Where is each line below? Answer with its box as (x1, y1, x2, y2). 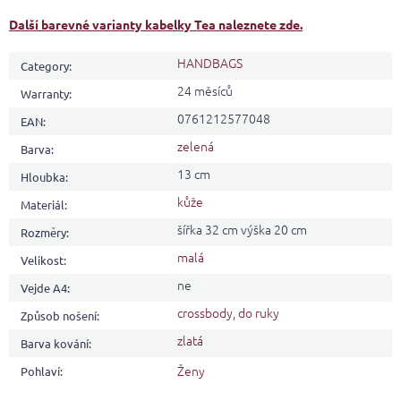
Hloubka (21, 169, 65, 185)
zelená (177, 137, 214, 156)
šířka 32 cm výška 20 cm (177, 220, 307, 239)
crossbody (177, 303, 233, 322)
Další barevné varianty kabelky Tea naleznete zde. (9, 16, 303, 33)
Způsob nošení (21, 308, 97, 324)
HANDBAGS (177, 54, 243, 73)
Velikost (21, 252, 64, 269)
